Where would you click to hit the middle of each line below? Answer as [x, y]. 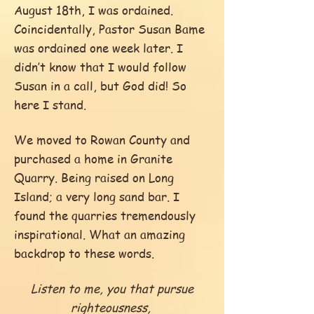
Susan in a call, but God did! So [100, 86]
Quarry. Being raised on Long [94, 177]
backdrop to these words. [84, 253]
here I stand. [50, 104]
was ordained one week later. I [98, 48]
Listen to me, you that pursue [112, 288]
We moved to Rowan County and [102, 139]
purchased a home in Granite [93, 158]
